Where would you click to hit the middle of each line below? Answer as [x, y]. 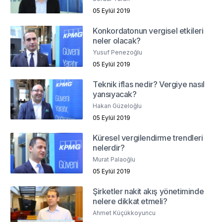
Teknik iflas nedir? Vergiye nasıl [149, 84]
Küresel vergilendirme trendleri [148, 138]
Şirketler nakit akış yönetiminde [148, 192]
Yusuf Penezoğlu [118, 53]
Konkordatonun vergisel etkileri [148, 31]
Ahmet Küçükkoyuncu [124, 213]
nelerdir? [109, 148]
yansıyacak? [115, 94]
